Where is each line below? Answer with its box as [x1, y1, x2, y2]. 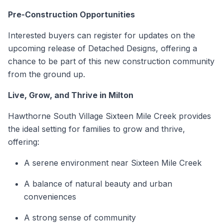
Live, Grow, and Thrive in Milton [8, 90, 133, 101]
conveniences [24, 192, 76, 202]
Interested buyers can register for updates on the [8, 30, 195, 41]
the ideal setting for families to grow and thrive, [8, 124, 185, 134]
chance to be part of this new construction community [8, 56, 215, 67]
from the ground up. [8, 69, 85, 80]
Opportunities [78, 9, 135, 20]
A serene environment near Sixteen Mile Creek [24, 158, 202, 168]
